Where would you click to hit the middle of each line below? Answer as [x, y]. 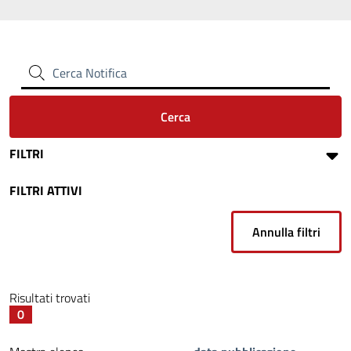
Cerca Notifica [90, 73]
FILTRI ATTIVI [46, 191]
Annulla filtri [286, 232]
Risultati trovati [50, 298]
